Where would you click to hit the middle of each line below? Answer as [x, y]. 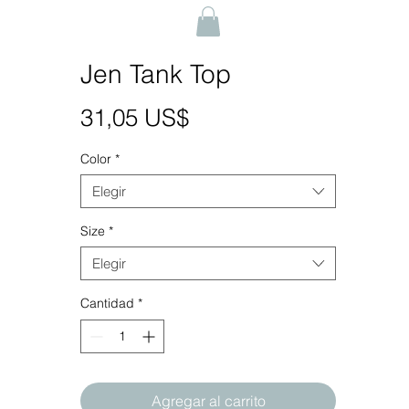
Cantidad [107, 303]
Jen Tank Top [156, 74]
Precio [221, 117]
